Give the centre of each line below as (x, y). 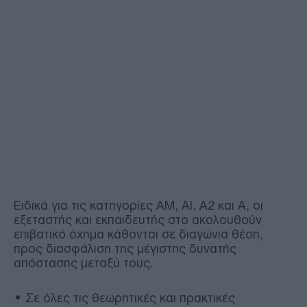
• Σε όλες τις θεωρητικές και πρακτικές (124, 298)
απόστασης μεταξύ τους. (83, 263)
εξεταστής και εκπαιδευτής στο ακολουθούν (138, 220)
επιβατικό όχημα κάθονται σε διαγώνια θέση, (138, 234)
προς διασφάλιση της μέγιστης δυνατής (125, 248)
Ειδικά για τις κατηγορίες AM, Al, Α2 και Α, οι (138, 205)
